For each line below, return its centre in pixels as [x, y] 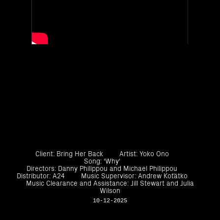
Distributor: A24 [41, 175]
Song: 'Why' [102, 161]
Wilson [110, 190]
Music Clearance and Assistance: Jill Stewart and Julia [110, 183]
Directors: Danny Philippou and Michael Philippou [102, 168]
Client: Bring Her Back [69, 153]
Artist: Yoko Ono [144, 153]
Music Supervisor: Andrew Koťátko [134, 175]
